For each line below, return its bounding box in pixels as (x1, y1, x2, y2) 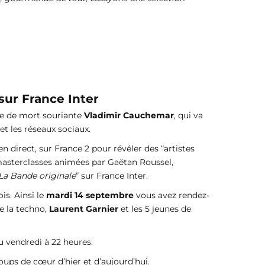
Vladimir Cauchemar (84, 109, 174, 121)
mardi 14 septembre (46, 189, 134, 201)
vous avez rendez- (134, 189, 209, 201)
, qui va (174, 109, 203, 121)
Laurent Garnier (49, 203, 118, 214)
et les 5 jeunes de (118, 203, 191, 214)
